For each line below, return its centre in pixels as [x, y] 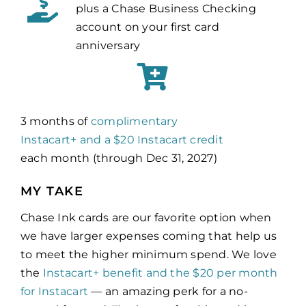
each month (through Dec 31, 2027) [119, 158]
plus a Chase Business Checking [166, 9]
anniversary [108, 46]
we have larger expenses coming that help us [149, 236]
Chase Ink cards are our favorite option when [146, 218]
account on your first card [147, 27]
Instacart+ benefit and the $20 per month [160, 273]
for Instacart [54, 292]
